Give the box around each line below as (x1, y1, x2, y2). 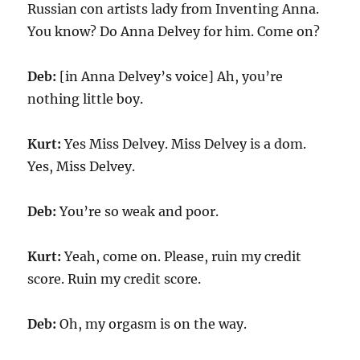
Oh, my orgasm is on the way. (56, 316, 247, 332)
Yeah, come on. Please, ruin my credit (61, 248, 302, 264)
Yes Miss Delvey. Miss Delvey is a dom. (61, 136, 307, 152)
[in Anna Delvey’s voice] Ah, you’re (56, 68, 284, 84)
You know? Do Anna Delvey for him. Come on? (27, 23, 321, 39)
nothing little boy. (27, 91, 144, 107)
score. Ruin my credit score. (27, 271, 202, 287)
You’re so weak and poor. (56, 203, 219, 219)
